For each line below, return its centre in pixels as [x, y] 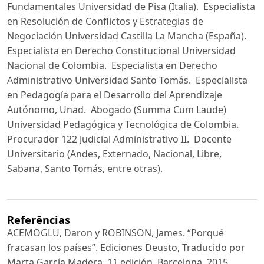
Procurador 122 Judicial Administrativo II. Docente [119, 139]
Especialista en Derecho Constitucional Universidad [121, 51]
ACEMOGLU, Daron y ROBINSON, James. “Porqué [115, 233]
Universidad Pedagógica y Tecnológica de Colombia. [123, 125]
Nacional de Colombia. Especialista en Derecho [112, 66]
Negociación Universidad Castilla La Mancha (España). [128, 36]
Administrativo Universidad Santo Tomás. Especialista [127, 80]
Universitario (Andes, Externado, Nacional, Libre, [114, 154]
